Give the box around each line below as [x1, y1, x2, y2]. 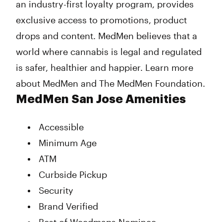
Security [39, 185, 73, 196]
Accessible [39, 121, 84, 132]
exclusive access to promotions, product [16, 14, 187, 25]
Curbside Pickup [39, 169, 107, 180]
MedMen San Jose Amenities [16, 93, 186, 105]
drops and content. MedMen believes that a [16, 30, 197, 41]
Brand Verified [39, 201, 98, 212]
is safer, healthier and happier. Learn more [16, 62, 193, 73]
